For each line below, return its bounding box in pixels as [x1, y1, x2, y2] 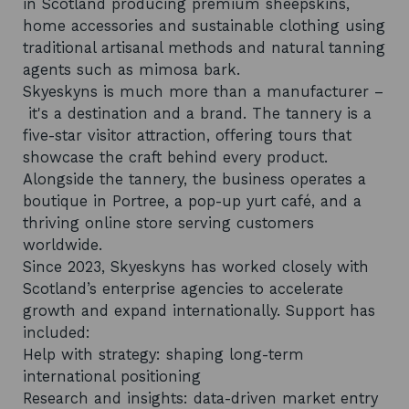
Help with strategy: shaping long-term [23, 345, 304, 363]
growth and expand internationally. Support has [23, 301, 375, 320]
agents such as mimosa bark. [23, 60, 240, 79]
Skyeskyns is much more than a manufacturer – [23, 82, 383, 100]
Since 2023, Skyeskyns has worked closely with [23, 257, 369, 276]
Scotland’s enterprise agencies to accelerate [23, 279, 343, 298]
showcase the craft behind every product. [23, 148, 328, 166]
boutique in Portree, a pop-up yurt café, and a [23, 192, 362, 210]
